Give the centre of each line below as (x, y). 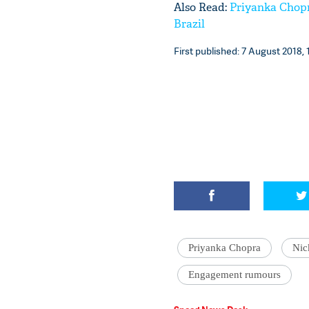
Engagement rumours (235, 274)
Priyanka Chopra (225, 247)
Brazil (189, 23)
